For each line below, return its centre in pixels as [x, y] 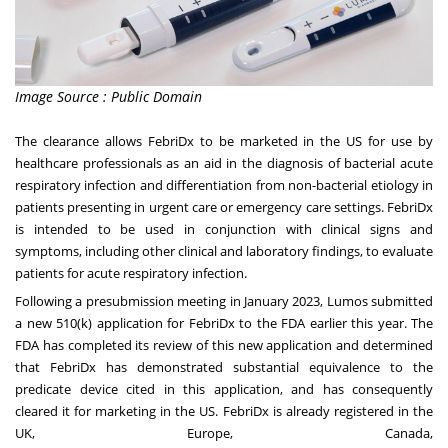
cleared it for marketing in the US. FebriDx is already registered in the [224, 411]
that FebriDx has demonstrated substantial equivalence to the [224, 367]
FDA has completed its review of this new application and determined [224, 345]
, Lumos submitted [376, 301]
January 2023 [282, 301]
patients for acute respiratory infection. [131, 273]
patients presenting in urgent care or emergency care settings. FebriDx [224, 207]
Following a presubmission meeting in [129, 301]
